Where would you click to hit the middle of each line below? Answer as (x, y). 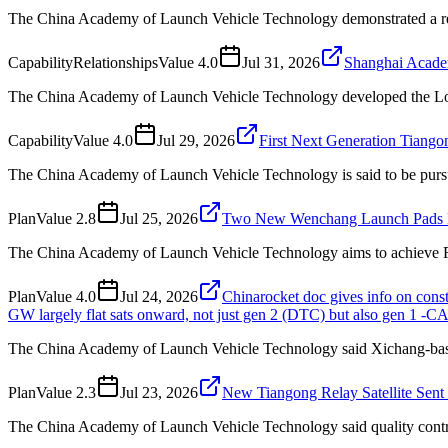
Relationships (115, 62)
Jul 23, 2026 (159, 392)
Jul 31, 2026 (281, 62)
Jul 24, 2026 (159, 296)
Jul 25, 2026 (159, 218)
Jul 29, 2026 (196, 140)
